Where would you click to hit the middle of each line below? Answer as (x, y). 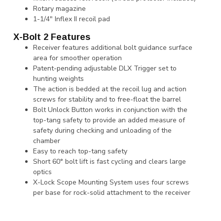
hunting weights (58, 79)
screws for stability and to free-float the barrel (107, 100)
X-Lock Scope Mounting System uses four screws (111, 183)
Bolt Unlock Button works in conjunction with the (110, 110)
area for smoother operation (77, 58)
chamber (47, 141)
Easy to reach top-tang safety (80, 151)
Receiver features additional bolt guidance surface (113, 48)
